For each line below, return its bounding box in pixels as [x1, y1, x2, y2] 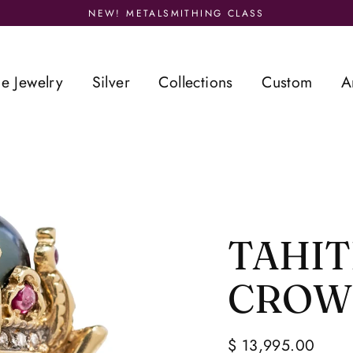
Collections [158, 71, 233, 94]
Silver [91, 71, 130, 94]
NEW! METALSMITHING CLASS [88, 6, 265, 20]
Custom [262, 71, 313, 94]
